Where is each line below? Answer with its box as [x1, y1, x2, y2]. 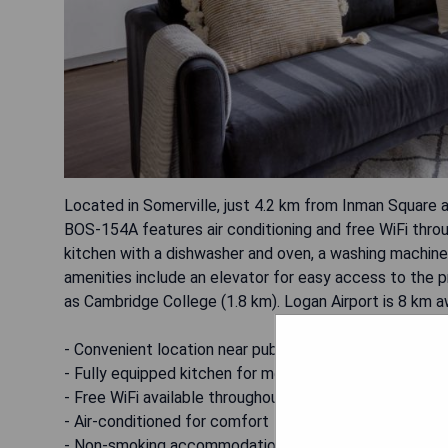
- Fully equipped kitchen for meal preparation [64, 363, 379, 383]
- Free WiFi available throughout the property [64, 387, 379, 407]
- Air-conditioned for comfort [64, 411, 269, 431]
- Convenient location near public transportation [64, 339, 399, 359]
